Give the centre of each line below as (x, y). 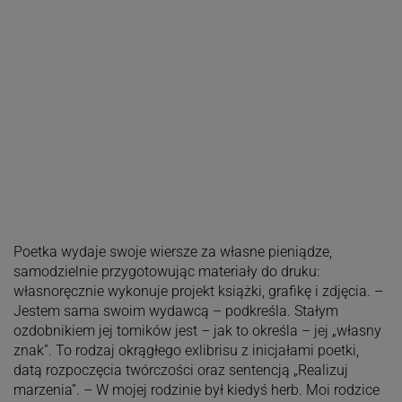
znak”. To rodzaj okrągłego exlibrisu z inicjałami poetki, (186, 351)
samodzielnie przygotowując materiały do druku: (166, 272)
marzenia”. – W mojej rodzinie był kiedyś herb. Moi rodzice (196, 390)
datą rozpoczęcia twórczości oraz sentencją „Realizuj (180, 371)
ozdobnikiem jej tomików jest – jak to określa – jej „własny (197, 331)
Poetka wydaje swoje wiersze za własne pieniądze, (172, 252)
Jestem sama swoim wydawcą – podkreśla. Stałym (175, 311)
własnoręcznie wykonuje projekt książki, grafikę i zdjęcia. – (198, 292)
